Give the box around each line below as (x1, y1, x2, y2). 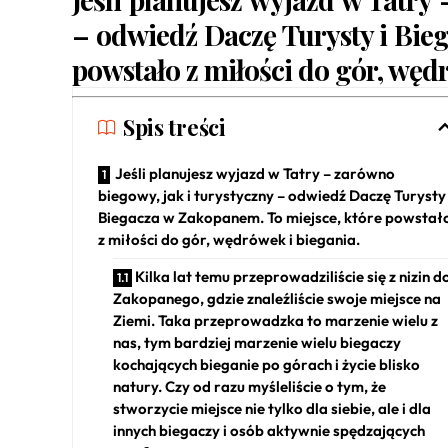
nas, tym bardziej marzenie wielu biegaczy (113, 333, 401, 353)
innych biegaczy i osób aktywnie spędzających (113, 421, 425, 441)
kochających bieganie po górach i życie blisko (113, 355, 420, 375)
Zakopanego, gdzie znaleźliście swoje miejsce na (113, 289, 441, 309)
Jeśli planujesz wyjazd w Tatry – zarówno (115, 164, 395, 184)
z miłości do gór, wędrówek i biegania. (98, 230, 360, 250)
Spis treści (123, 112, 226, 143)
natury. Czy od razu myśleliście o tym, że (113, 377, 386, 397)
